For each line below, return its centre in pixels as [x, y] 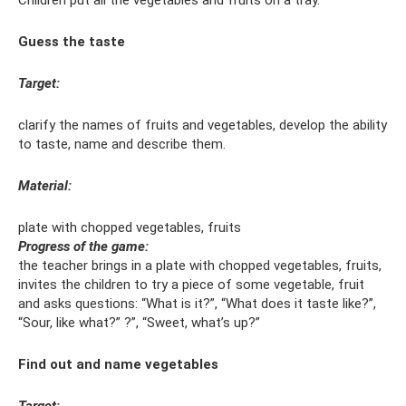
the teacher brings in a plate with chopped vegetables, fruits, [200, 266]
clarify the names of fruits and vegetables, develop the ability [203, 126]
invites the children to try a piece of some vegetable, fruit [191, 285]
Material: [45, 186]
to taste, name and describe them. [122, 145]
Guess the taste [72, 42]
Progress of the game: [83, 247]
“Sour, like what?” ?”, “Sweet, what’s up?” [139, 323]
